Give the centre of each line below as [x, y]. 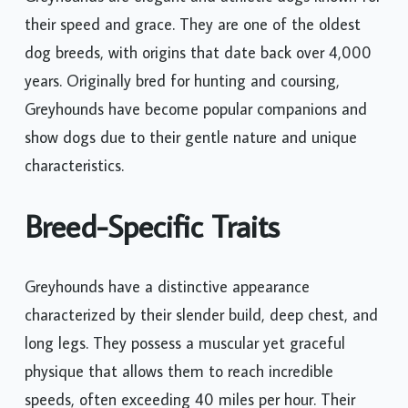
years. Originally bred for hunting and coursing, [182, 80]
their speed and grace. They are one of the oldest [193, 24]
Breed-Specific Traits [152, 225]
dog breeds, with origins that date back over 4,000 [198, 52]
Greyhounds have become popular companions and [196, 108]
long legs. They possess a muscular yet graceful [185, 343]
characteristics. [74, 165]
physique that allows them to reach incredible [179, 372]
